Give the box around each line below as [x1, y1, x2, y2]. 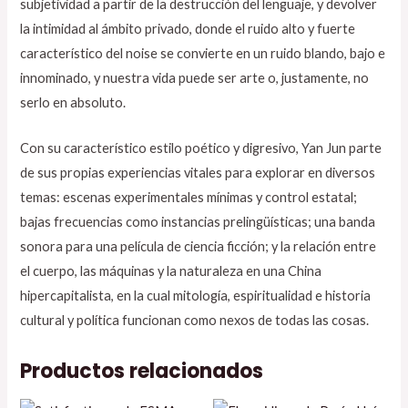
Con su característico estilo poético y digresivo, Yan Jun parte [20, 140, 382, 157]
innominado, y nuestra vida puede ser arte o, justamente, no [20, 69, 370, 86]
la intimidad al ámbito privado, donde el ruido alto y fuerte [20, 20, 356, 36]
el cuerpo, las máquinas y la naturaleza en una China [20, 263, 322, 280]
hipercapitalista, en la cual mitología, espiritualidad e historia [20, 288, 372, 304]
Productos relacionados [20, 357, 264, 386]
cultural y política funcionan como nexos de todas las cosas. [20, 312, 370, 329]
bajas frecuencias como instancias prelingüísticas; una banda [20, 214, 376, 230]
